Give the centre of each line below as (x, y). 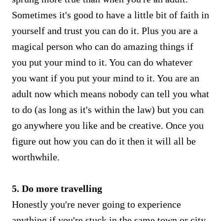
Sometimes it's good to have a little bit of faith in (110, 15)
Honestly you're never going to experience (96, 204)
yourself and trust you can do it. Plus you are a (105, 30)
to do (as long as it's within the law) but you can (108, 109)
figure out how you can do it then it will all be (104, 141)
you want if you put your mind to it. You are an (106, 78)
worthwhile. (36, 157)
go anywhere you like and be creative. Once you (108, 125)
